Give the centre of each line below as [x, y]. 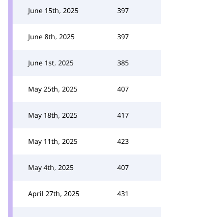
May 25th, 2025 [53, 89]
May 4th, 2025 [51, 167]
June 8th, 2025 [51, 37]
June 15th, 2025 [53, 10]
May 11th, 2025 [53, 141]
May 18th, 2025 [53, 115]
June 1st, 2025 [51, 63]
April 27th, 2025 [54, 194]
